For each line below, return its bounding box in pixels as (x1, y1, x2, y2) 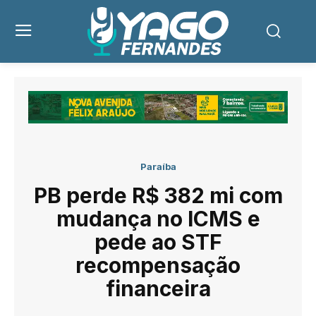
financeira (105, 275, 211, 301)
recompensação (75, 252, 241, 278)
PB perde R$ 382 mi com (33, 182, 283, 208)
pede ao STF (94, 229, 222, 255)
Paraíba (140, 160, 176, 172)
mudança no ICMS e (56, 205, 260, 231)
